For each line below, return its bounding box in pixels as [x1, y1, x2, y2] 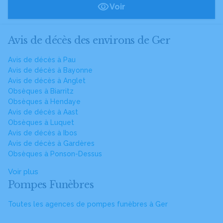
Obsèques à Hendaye [8, 98, 81, 106]
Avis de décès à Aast [8, 108, 78, 116]
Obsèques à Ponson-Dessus [8, 150, 102, 158]
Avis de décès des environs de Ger [8, 34, 171, 46]
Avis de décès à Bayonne [8, 66, 93, 74]
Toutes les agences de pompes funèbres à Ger [8, 200, 168, 208]
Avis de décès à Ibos [8, 129, 77, 137]
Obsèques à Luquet [8, 118, 74, 126]
